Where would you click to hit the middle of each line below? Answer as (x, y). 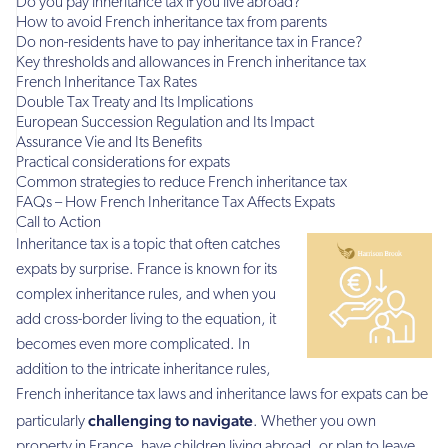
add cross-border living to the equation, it (146, 319)
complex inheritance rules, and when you (146, 294)
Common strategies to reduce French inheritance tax (181, 182)
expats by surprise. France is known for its (146, 269)
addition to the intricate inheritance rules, (143, 369)
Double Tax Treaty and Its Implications (134, 102)
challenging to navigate (170, 420)
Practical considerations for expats (123, 162)
